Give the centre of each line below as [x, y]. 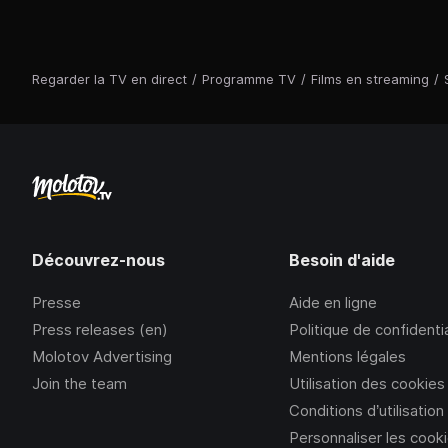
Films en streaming [370, 79]
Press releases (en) [100, 330]
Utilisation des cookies [367, 384]
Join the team [79, 384]
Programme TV [249, 79]
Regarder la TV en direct [109, 79]
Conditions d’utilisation [367, 411]
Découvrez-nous [98, 260]
